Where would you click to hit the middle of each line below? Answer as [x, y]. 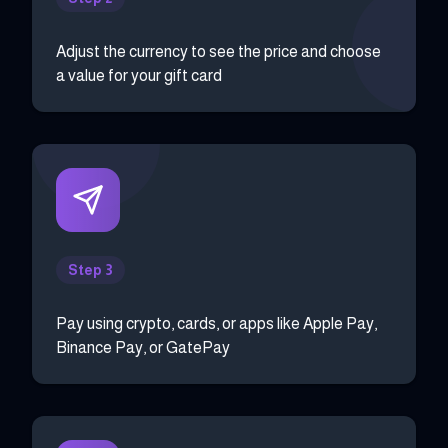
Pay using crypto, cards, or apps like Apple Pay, [216, 324]
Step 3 [90, 270]
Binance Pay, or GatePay [143, 348]
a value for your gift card [139, 76]
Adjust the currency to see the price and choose [218, 52]
